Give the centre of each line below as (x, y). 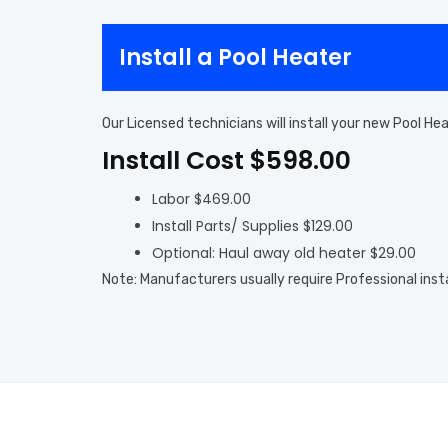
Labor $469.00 (201, 199)
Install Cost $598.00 (226, 160)
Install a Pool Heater (235, 57)
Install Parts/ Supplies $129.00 (252, 226)
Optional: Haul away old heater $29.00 (284, 253)
